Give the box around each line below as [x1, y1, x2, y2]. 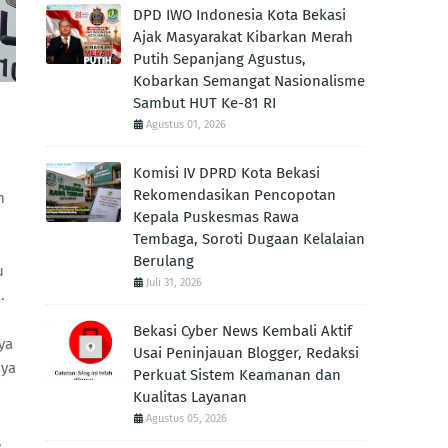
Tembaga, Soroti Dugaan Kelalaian [133, 230, 365, 248]
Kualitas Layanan [133, 388, 247, 406]
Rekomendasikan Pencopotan [133, 186, 336, 204]
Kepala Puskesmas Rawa [133, 208, 299, 226]
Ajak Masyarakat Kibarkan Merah [133, 28, 353, 46]
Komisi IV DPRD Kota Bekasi [133, 164, 320, 182]
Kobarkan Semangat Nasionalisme [133, 72, 365, 90]
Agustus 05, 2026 [146, 412, 227, 425]
